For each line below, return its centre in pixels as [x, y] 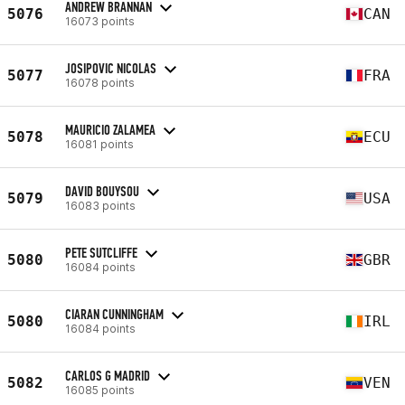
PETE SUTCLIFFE [101, 252]
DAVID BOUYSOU [102, 191]
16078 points [100, 82]
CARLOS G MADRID [108, 375]
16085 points [100, 390]
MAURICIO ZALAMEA [110, 129]
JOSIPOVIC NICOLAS [111, 68]
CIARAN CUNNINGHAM [114, 314]
